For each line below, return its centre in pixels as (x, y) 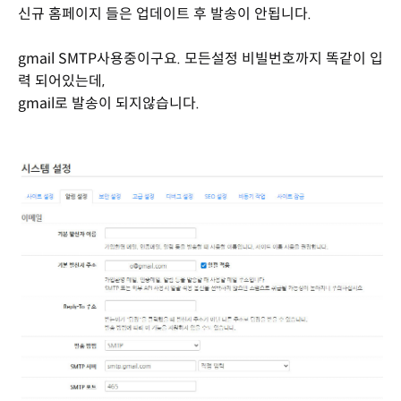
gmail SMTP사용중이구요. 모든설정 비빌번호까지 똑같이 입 (200, 59)
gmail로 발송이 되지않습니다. (109, 103)
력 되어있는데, (61, 81)
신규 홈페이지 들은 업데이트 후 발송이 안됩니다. (165, 14)
